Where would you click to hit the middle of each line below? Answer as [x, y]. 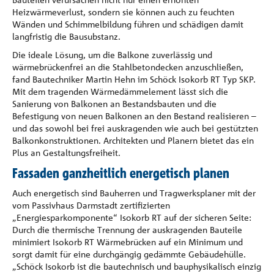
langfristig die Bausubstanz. [66, 36]
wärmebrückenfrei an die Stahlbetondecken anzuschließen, [128, 67]
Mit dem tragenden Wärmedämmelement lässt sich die [120, 91]
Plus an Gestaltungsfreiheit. [66, 153]
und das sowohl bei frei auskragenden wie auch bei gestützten [135, 128]
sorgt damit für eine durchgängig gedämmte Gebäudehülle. [129, 254]
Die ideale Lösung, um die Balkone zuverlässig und [112, 55]
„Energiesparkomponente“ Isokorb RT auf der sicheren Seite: [132, 217]
